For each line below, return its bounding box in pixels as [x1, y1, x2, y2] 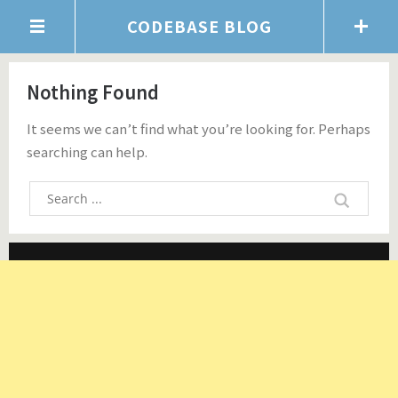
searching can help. [27, 142, 147, 161]
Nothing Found [27, 79, 159, 105]
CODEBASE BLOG [126, 14, 272, 37]
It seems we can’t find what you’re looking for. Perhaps [27, 119, 370, 138]
